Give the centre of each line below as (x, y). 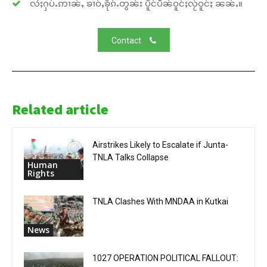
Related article (60, 110)
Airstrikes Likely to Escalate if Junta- (160, 145)
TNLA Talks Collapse (131, 158)
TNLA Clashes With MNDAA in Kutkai (160, 202)
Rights (41, 173)
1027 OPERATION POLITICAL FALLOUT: (165, 258)
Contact (126, 41)
